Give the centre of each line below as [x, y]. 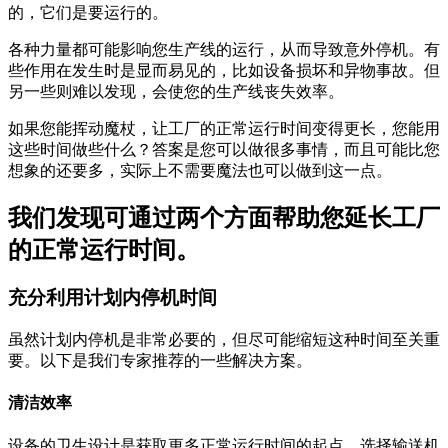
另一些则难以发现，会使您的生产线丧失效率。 [176, 91]
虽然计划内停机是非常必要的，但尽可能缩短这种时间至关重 [224, 340]
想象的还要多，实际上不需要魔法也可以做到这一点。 [200, 170]
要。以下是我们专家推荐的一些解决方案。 [160, 361]
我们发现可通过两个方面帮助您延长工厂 [224, 217]
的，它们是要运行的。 [90, 12]
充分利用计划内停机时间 [112, 298]
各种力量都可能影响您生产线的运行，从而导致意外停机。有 [224, 49]
